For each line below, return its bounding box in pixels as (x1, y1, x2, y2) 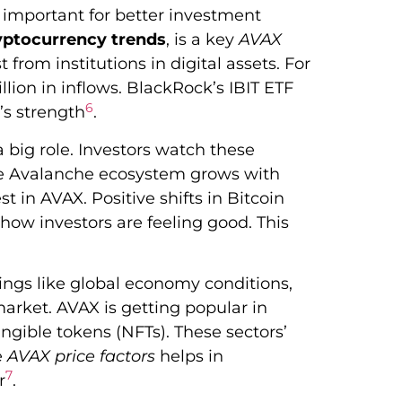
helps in (155, 346, 223, 367)
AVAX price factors (7, 346, 155, 367)
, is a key (166, 30, 239, 50)
